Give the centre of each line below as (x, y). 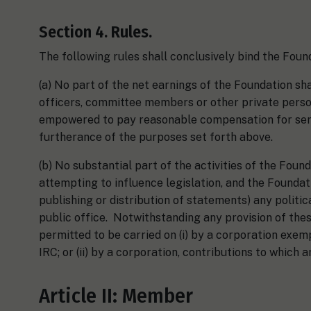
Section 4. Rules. (95, 32)
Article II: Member (116, 295)
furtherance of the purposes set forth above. (156, 137)
